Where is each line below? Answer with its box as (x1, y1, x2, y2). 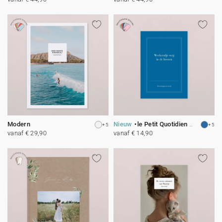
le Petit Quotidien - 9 (137, 120, 189, 128)
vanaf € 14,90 (113, 129, 153, 137)
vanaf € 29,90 (7, 129, 47, 137)
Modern (7, 120, 30, 128)
